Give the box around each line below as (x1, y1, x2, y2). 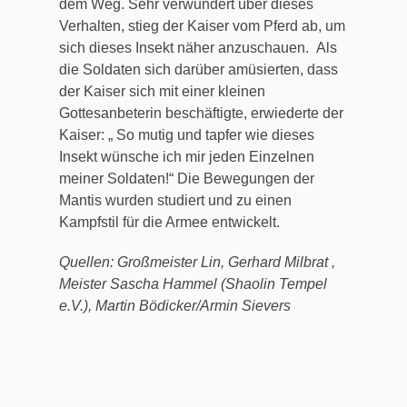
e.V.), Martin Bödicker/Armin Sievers (59, 297, 291, 313)
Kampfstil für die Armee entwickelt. (59, 214, 280, 231)
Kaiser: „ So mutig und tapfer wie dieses (59, 127, 314, 144)
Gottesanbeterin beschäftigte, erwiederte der (59, 105, 343, 122)
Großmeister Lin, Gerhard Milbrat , (117, 253, 335, 270)
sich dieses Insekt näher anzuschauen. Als (59, 40, 337, 56)
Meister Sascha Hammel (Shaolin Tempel (59, 275, 327, 292)
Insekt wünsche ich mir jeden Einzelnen (59, 149, 314, 165)
